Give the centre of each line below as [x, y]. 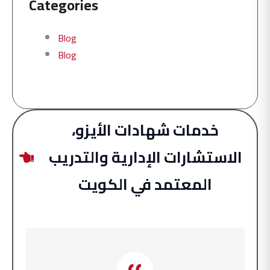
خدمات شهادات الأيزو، [145, 130]
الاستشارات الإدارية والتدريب [145, 157]
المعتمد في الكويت [145, 184]
